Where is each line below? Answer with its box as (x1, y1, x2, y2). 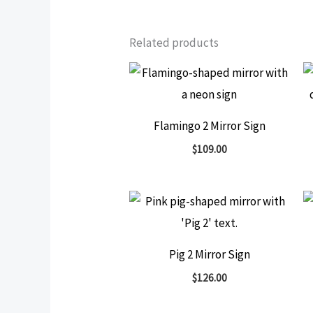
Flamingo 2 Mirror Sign (153, 117, 265, 133)
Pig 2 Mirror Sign (168, 246, 250, 262)
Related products (129, 35, 219, 51)
